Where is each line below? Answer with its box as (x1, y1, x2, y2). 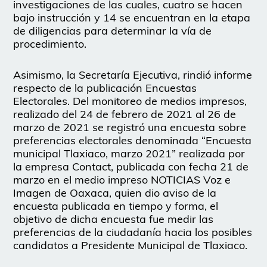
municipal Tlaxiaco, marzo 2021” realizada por (13, 147, 246, 161)
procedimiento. (13, 37, 87, 51)
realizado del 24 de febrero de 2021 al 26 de (13, 107, 237, 122)
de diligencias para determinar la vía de (13, 24, 212, 38)
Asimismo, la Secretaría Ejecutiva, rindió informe (13, 68, 253, 82)
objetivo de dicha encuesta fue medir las (13, 212, 214, 226)
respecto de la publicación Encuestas (13, 81, 197, 95)
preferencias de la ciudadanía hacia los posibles (13, 225, 253, 240)
